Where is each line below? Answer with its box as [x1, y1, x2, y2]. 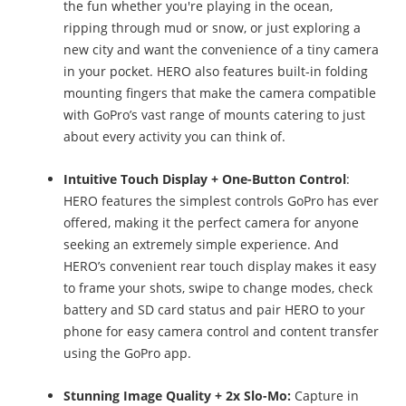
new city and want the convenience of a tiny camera [63, 40, 379, 58]
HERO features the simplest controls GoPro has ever [63, 191, 379, 209]
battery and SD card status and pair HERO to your [63, 300, 365, 318]
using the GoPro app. [63, 343, 191, 362]
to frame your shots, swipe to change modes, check [63, 278, 372, 296]
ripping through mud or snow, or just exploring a [63, 18, 361, 36]
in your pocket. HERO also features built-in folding [63, 62, 368, 80]
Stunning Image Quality [63, 386, 211, 404]
